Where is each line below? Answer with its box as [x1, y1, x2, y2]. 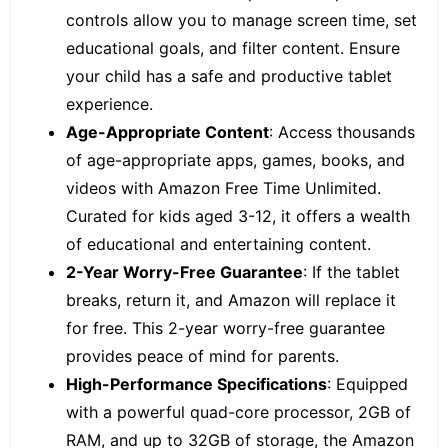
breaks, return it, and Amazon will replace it [66, 290, 396, 310]
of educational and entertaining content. [66, 234, 371, 254]
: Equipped [327, 374, 408, 394]
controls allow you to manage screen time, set [66, 10, 417, 30]
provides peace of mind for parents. [66, 346, 339, 366]
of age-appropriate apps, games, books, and [66, 150, 405, 170]
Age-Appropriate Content [66, 122, 269, 142]
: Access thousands [269, 122, 415, 142]
